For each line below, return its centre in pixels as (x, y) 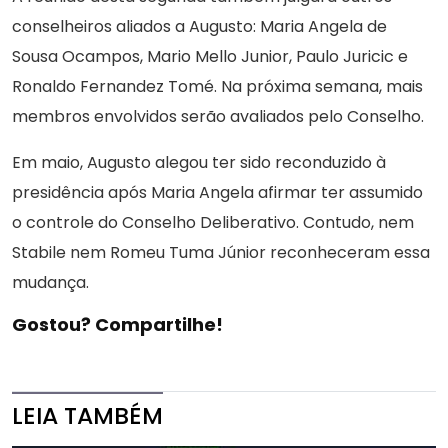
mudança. (50, 283)
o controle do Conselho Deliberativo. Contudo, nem (213, 223)
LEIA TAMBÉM (87, 416)
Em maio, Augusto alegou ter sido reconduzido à (199, 163)
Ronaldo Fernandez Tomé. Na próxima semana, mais (217, 87)
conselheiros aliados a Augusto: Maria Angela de (199, 27)
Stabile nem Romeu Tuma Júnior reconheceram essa (221, 253)
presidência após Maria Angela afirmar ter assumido (217, 193)
